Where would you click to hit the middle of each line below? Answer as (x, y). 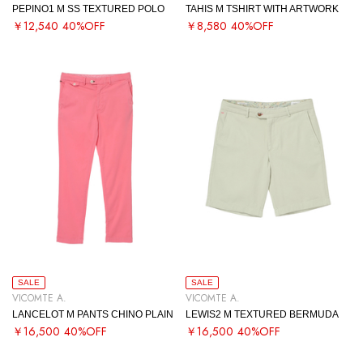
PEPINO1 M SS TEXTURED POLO (88, 9)
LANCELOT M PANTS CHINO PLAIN (93, 314)
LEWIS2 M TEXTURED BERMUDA (262, 314)
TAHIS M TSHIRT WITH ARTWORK (262, 9)
